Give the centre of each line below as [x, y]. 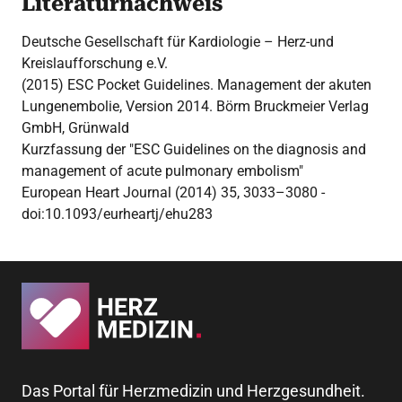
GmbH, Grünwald [75, 127]
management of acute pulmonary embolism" [162, 170]
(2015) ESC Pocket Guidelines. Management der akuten [197, 84]
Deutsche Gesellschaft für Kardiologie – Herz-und [178, 41]
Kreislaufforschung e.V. [95, 63]
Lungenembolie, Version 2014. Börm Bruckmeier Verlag [195, 106]
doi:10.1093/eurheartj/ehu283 [117, 214]
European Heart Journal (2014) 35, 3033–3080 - [173, 192]
